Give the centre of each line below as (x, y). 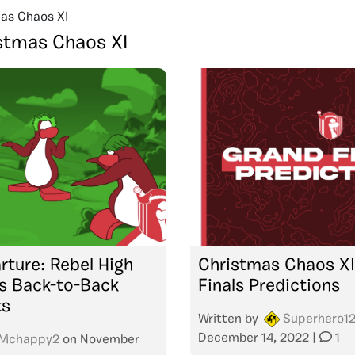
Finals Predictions (269, 286)
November (110, 340)
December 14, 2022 (254, 338)
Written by (230, 319)
